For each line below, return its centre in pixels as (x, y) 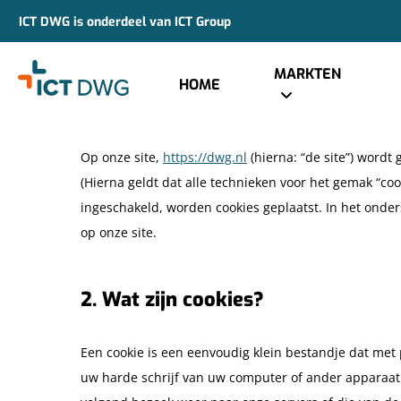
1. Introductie (140, 104)
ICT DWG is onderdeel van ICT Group (125, 21)
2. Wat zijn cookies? (172, 299)
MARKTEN (308, 74)
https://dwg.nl (205, 157)
